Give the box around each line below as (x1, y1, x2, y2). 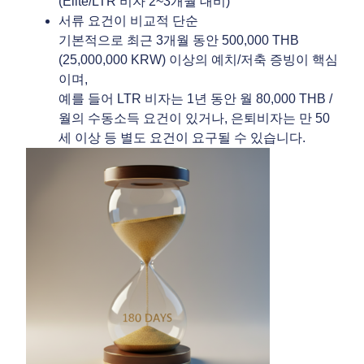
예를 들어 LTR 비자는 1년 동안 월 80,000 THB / (58, 91, 332, 106)
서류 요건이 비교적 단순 (58, 13, 198, 28)
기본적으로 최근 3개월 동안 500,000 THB (58, 32, 299, 47)
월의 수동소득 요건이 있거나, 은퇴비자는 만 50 (58, 110, 330, 125)
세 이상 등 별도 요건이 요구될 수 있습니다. (58, 130, 305, 145)
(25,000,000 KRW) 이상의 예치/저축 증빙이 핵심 (58, 52, 338, 67)
